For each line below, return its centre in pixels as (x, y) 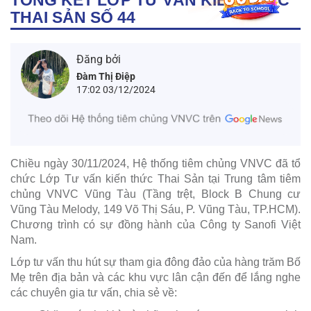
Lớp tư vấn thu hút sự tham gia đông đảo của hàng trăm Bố (155, 262)
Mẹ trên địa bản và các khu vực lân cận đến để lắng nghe (155, 277)
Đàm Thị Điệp (106, 76)
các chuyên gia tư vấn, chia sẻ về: (94, 293)
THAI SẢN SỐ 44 (73, 17)
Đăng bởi (99, 59)
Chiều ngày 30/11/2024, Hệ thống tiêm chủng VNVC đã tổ (155, 163)
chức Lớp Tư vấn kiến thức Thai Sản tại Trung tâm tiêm (155, 179)
